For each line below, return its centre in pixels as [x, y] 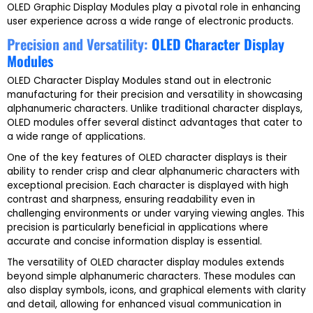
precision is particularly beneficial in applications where [138, 228]
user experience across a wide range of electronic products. [150, 21]
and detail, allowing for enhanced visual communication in [144, 305]
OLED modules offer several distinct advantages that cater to [155, 122]
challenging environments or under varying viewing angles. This [156, 214]
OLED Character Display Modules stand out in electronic [139, 80]
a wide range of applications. [76, 136]
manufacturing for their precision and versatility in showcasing [155, 94]
